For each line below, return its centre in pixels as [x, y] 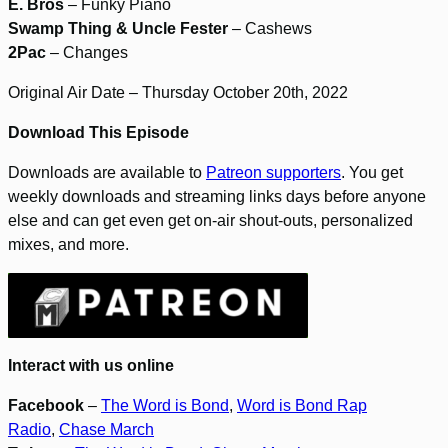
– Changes [87, 53]
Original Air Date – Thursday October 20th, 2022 [178, 93]
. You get [372, 173]
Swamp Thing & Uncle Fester [118, 29]
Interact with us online [91, 366]
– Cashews [270, 29]
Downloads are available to [107, 173]
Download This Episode [98, 133]
